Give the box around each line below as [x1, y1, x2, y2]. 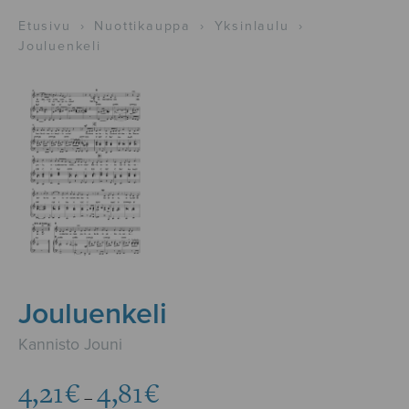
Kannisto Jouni [18, 335, 122, 355]
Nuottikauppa [94, 17, 191, 34]
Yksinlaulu [214, 17, 289, 34]
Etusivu [18, 17, 71, 34]
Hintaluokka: [159, 372, 244, 391]
